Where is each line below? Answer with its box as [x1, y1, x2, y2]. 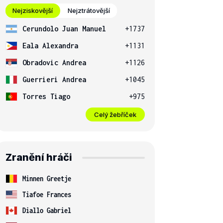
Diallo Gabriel [22, 206, 71, 215]
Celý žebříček [94, 110, 136, 118]
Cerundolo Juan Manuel [22, 24, 106, 33]
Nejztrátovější [68, 6, 110, 14]
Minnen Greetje [22, 174, 71, 183]
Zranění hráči [5, 151, 72, 163]
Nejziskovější [12, 6, 53, 14]
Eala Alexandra [22, 41, 78, 50]
